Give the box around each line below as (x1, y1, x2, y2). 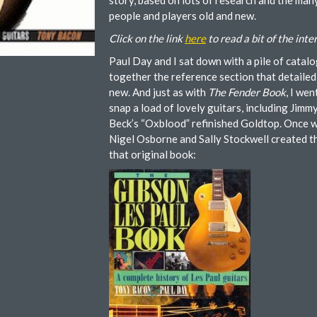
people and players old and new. (109, 9, 256, 22)
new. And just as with (109, 86, 208, 98)
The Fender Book (208, 86, 286, 98)
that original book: (109, 148, 196, 161)
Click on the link (109, 32, 185, 45)
